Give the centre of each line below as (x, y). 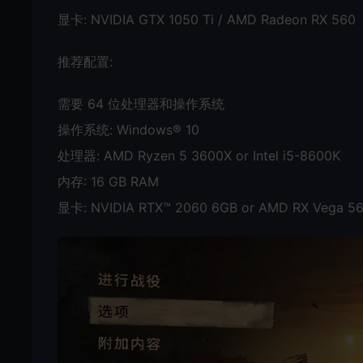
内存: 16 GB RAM (108, 181)
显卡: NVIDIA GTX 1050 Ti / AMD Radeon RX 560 (207, 19)
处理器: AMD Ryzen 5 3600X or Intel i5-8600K (199, 155)
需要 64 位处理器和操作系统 (141, 103)
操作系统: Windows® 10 (128, 129)
